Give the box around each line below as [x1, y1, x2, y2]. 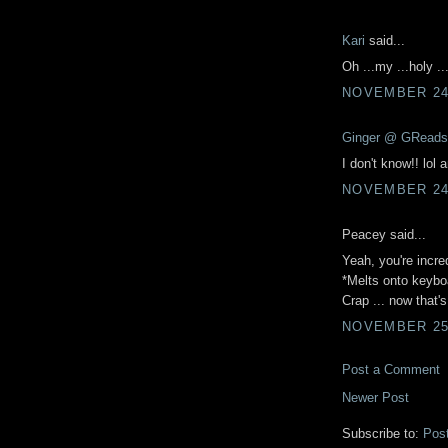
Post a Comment [342, 361, 440, 377]
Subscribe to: [342, 425, 423, 441]
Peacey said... [342, 226, 426, 242]
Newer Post [342, 389, 409, 405]
